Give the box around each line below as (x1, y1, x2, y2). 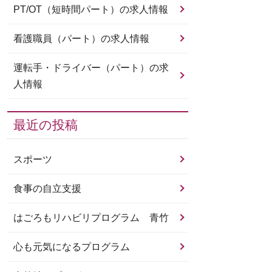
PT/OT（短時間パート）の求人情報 (13, 4, 168, 15)
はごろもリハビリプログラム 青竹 (13, 212, 169, 223)
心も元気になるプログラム (13, 241, 130, 252)
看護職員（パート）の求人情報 (13, 33, 149, 44)
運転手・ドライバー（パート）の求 (13, 62, 169, 73)
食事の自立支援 (13, 183, 81, 194)
